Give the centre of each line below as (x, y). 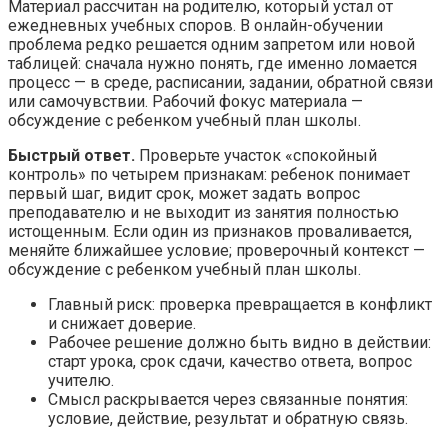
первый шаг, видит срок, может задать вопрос (184, 193)
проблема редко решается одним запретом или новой (211, 44)
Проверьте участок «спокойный (256, 155)
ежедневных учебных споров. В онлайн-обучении (195, 25)
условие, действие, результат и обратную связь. (228, 418)
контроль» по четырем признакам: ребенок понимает (209, 174)
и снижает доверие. (122, 323)
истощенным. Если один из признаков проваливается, (210, 231)
